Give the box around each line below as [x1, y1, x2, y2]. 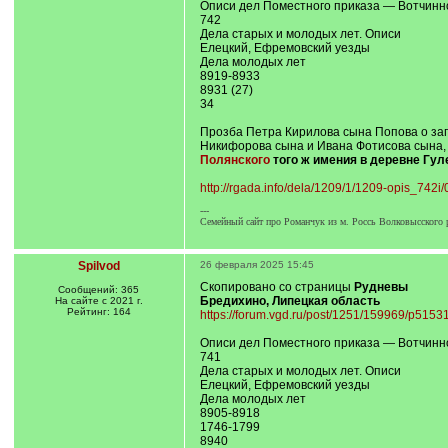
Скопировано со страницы [199, 280, 354, 294]
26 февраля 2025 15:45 [199, 259, 314, 270]
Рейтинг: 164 [66, 306, 131, 317]
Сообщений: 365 [58, 284, 139, 295]
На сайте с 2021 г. [54, 295, 143, 306]
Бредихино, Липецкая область [199, 294, 380, 308]
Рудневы [353, 280, 408, 294]
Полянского [199, 153, 270, 167]
